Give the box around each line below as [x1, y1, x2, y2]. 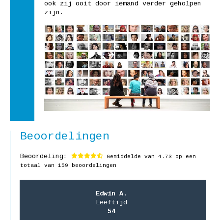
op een [172, 154, 196, 160]
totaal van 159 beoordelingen [20, 163, 116, 169]
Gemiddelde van [103, 154, 158, 160]
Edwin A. [96, 190, 127, 198]
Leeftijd [96, 199, 127, 207]
